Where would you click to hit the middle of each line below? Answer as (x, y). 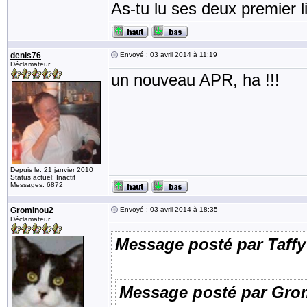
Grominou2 (32, 210)
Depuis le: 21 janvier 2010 (52, 170)
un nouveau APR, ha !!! (195, 80)
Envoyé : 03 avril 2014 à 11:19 (168, 54)
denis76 (26, 56)
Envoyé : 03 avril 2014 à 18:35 (168, 209)
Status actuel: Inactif (43, 177)
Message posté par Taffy (210, 244)
